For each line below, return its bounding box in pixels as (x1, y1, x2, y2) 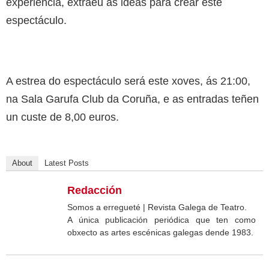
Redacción (67, 184, 122, 196)
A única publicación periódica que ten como (67, 214, 256, 225)
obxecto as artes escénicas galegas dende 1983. (67, 227, 253, 237)
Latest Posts (44, 158, 89, 168)
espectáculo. (6, 14, 67, 26)
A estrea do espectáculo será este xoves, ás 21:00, (6, 74, 250, 87)
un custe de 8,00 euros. (6, 110, 119, 123)
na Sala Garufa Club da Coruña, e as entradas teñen (6, 92, 259, 105)
